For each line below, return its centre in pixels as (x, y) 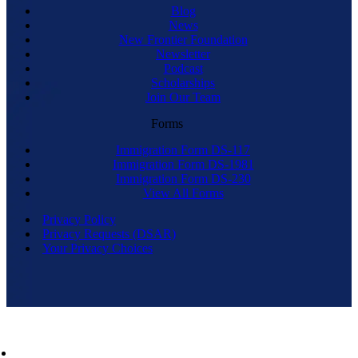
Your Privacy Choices (97, 249)
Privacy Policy (79, 220)
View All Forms (183, 193)
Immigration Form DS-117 (183, 150)
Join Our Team (183, 97)
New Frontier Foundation (183, 40)
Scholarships (183, 83)
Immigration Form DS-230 (183, 179)
